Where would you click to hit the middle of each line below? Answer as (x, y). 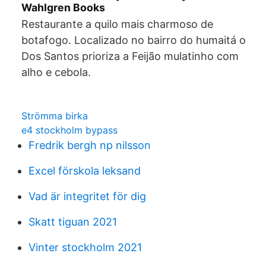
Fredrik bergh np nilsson (90, 145)
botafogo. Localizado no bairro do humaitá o (134, 40)
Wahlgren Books (63, 7)
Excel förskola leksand (85, 171)
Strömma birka (55, 116)
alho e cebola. (56, 72)
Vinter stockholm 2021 (85, 247)
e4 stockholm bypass (69, 130)
